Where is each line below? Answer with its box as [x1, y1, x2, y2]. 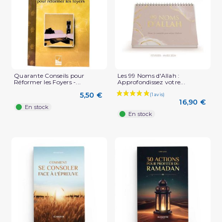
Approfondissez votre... [117, 78, 185, 86]
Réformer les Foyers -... [14, 78, 81, 86]
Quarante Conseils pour [14, 72, 85, 80]
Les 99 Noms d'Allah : [117, 72, 180, 80]
